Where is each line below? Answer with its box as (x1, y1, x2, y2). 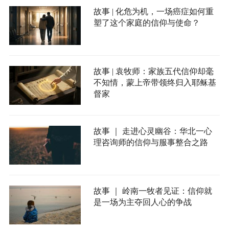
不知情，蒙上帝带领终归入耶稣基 (93, 78, 216, 87)
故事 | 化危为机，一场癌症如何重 (93, 7, 214, 16)
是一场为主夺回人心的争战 (93, 198, 192, 207)
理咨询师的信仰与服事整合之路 (93, 138, 208, 147)
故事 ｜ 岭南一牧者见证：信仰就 (93, 187, 212, 196)
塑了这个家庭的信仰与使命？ (93, 18, 200, 28)
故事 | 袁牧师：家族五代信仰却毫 (93, 67, 214, 76)
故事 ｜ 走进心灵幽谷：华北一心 (93, 127, 212, 136)
